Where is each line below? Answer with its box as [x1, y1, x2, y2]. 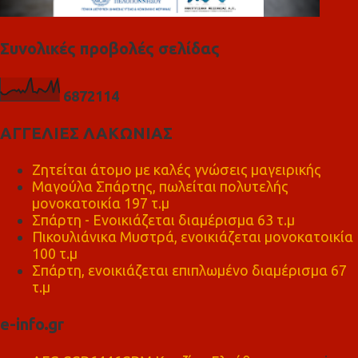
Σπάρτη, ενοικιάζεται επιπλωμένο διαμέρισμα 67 [32, 262, 347, 278]
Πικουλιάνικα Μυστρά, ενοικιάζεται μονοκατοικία [32, 229, 353, 245]
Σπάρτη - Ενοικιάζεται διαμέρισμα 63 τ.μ [32, 212, 295, 228]
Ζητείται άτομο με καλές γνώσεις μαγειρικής [32, 161, 321, 177]
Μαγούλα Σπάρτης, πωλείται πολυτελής [32, 178, 288, 194]
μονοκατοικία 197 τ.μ [32, 195, 169, 211]
